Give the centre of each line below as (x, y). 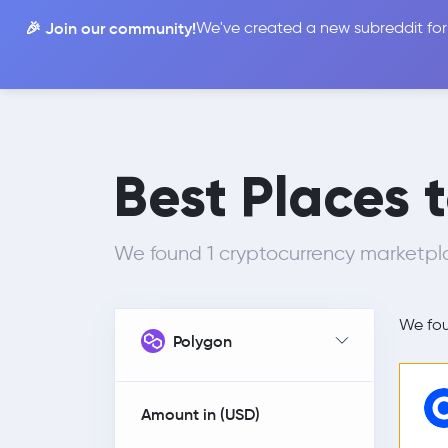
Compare (385, 40)
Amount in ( (183, 414)
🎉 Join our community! (110, 28)
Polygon (202, 341)
